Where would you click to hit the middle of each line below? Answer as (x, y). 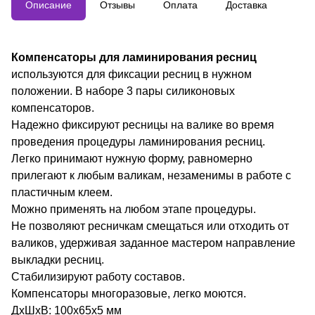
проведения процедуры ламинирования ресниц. (138, 141)
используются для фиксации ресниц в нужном (131, 74)
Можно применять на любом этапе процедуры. (134, 209)
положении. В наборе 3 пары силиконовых (123, 91)
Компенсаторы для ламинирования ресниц (134, 57)
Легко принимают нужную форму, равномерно (132, 158)
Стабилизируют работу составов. (98, 276)
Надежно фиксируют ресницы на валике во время (143, 124)
